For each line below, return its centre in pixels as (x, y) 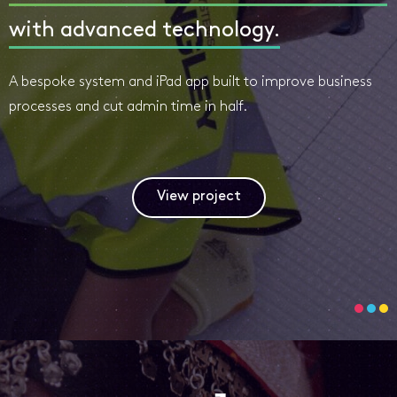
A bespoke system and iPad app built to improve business (191, 82)
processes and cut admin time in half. (128, 107)
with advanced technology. (144, 31)
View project (198, 196)
